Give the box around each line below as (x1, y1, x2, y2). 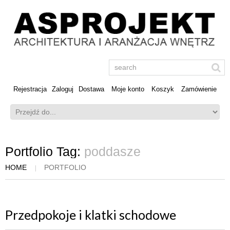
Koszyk (151, 85, 174, 93)
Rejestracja (13, 85, 47, 93)
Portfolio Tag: (5, 144, 84, 159)
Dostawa (79, 85, 104, 93)
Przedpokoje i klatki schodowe (5, 206, 176, 222)
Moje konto (111, 85, 144, 93)
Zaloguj (52, 85, 73, 93)
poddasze (84, 145, 141, 159)
